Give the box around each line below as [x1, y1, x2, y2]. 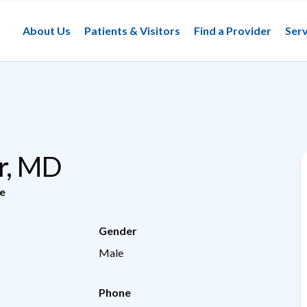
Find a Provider [194, 23, 271, 37]
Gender [99, 223, 137, 237]
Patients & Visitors [84, 23, 180, 37]
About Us [23, 23, 71, 37]
